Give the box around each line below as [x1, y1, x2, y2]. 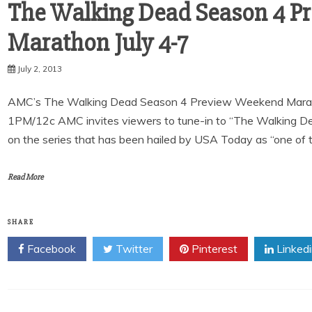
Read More [8, 172, 43, 182]
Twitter [113, 242, 153, 256]
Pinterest [189, 242, 237, 256]
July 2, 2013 [17, 63, 62, 74]
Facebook [24, 242, 76, 256]
